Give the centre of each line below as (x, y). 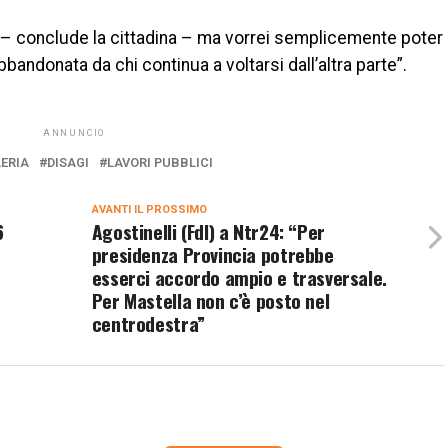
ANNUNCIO (74, 132)
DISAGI (68, 162)
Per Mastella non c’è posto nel (210, 300)
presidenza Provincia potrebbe (212, 254)
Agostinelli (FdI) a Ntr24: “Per (208, 231)
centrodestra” (148, 323)
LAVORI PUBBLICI (160, 162)
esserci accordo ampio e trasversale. (239, 277)
